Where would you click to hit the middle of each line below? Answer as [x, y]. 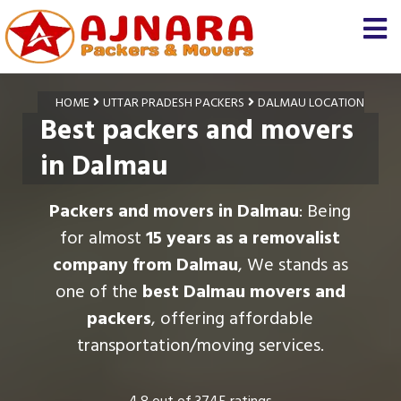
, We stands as [293, 265]
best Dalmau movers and [243, 292]
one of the [98, 292]
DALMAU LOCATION [311, 102]
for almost [103, 238]
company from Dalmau [145, 265]
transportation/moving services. [200, 346]
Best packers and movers [197, 130]
